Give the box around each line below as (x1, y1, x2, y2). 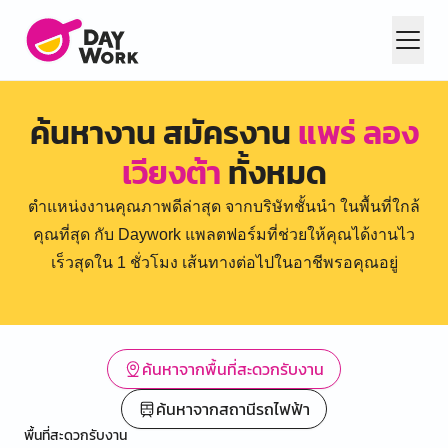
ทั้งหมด (220, 149, 327, 197)
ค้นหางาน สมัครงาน (29, 109, 298, 157)
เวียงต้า (121, 149, 221, 197)
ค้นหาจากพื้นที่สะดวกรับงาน (142, 357, 324, 381)
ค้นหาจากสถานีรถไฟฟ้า (156, 397, 310, 421)
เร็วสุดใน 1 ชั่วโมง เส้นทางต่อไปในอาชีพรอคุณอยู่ (50, 254, 398, 271)
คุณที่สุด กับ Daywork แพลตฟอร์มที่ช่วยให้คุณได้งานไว (33, 226, 415, 243)
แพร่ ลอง (297, 109, 419, 157)
